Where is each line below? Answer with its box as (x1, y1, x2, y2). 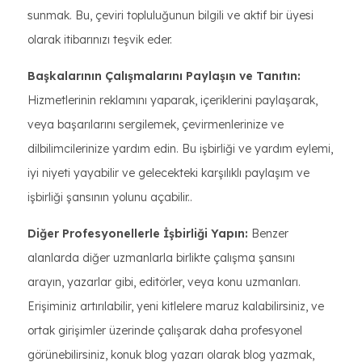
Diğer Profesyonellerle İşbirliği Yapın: (27, 226, 248, 241)
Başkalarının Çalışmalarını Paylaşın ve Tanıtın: (27, 69, 301, 83)
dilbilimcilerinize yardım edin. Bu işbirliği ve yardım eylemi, (27, 141, 333, 156)
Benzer (248, 226, 288, 241)
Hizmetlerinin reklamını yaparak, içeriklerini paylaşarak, (27, 93, 318, 107)
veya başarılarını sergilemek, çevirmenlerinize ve (27, 117, 284, 132)
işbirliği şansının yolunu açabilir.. (27, 190, 192, 204)
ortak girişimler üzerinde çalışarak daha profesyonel (27, 323, 302, 338)
